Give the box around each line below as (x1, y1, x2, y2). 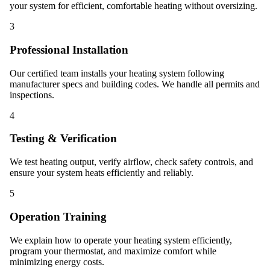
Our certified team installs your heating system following (10, 67, 224, 78)
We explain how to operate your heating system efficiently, (10, 234, 232, 245)
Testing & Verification (10, 132, 117, 145)
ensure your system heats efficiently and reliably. (10, 168, 193, 178)
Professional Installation (10, 43, 128, 57)
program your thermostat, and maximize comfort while (10, 245, 216, 256)
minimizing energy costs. (10, 256, 104, 267)
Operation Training (10, 210, 107, 223)
